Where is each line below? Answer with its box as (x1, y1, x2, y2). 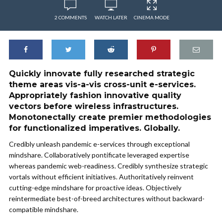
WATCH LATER (95, 14, 127, 20)
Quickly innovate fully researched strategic (9, 69, 195, 78)
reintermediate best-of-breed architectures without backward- (9, 194, 205, 203)
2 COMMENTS (54, 14, 87, 20)
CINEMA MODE (134, 14, 169, 20)
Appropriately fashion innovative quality (9, 91, 181, 100)
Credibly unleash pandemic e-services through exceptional (9, 140, 190, 148)
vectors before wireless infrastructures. (9, 102, 178, 111)
